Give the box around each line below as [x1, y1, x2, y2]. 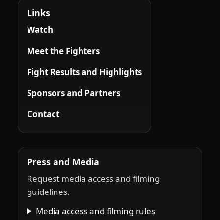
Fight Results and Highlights [27, 66, 142, 78]
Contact [27, 108, 59, 120]
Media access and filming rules [36, 205, 156, 217]
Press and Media [27, 155, 99, 167]
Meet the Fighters [27, 45, 100, 56]
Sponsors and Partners [27, 87, 120, 99]
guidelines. [27, 186, 70, 197]
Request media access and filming [27, 172, 160, 184]
